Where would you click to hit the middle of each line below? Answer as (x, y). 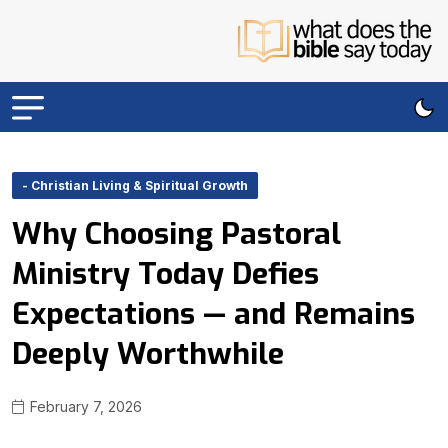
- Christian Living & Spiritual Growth (135, 185)
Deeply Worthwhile (148, 354)
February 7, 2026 (84, 406)
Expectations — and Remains (213, 314)
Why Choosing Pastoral (176, 234)
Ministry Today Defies (165, 274)
